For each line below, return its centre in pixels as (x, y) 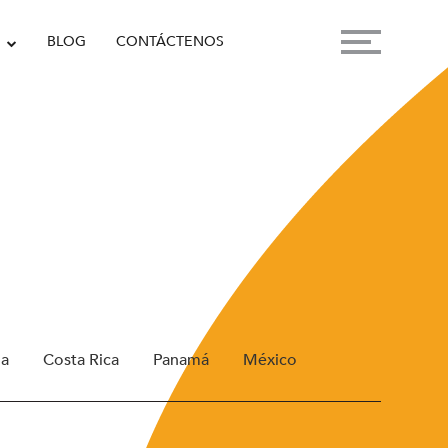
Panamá (180, 360)
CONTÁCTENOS (169, 41)
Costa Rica (80, 360)
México (269, 360)
